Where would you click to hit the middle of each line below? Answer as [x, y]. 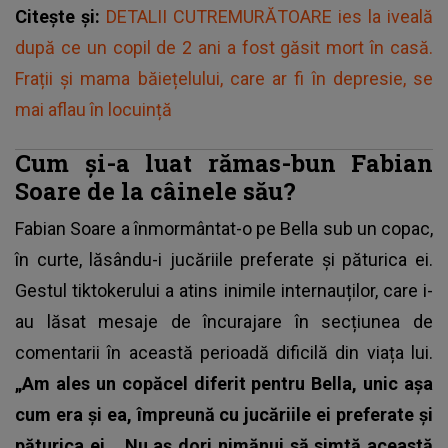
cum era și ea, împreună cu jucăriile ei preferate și [224, 414]
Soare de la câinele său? [155, 190]
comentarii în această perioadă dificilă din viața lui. [224, 352]
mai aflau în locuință [93, 109]
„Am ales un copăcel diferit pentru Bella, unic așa [224, 383]
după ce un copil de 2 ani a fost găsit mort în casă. [224, 47]
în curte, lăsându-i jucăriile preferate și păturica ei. [224, 259]
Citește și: [60, 16]
